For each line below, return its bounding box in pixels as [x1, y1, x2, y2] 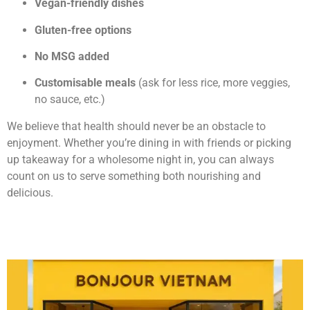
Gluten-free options [35, 23, 131, 37]
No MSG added [35, 50, 109, 64]
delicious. [7, 185, 53, 199]
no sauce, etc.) [35, 93, 105, 107]
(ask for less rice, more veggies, [136, 76, 290, 90]
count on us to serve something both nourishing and [7, 169, 261, 183]
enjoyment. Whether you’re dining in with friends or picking [7, 136, 291, 149]
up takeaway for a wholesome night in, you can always [7, 152, 274, 166]
